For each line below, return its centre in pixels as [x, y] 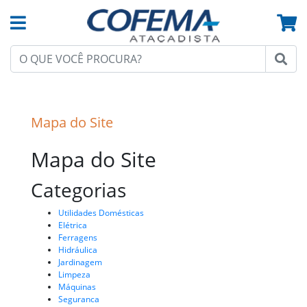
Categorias [78, 190]
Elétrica [73, 225]
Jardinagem [80, 262]
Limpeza [74, 275]
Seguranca [79, 299]
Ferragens [78, 238]
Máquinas [77, 287]
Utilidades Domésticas [101, 213]
